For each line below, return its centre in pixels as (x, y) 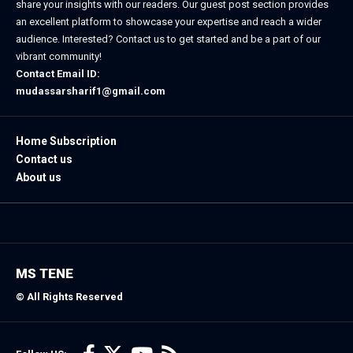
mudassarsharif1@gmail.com (91, 91)
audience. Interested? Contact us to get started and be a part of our (168, 39)
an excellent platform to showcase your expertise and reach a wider (169, 22)
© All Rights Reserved (69, 297)
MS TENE (45, 274)
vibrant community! (59, 57)
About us (39, 178)
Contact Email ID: (58, 74)
